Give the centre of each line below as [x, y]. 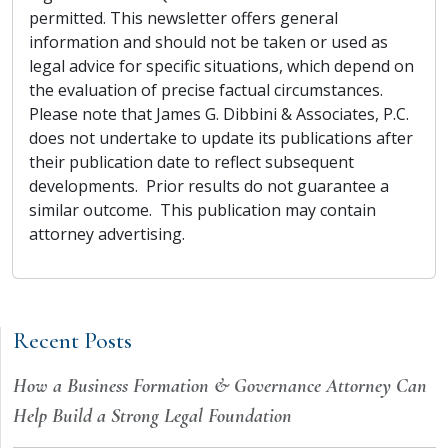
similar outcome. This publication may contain [202, 210]
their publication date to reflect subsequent [191, 162]
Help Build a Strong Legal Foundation [152, 416]
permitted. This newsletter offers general [183, 18]
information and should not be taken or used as [208, 42]
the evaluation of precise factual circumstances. [206, 90]
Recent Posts [72, 340]
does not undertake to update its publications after [221, 138]
